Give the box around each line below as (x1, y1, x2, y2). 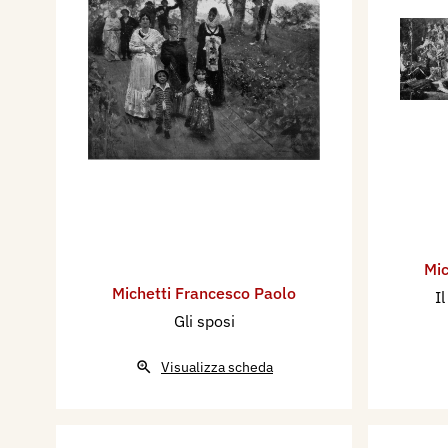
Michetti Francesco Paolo (112, 282, 296, 303)
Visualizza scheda (161, 357, 273, 376)
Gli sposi (173, 310, 235, 331)
